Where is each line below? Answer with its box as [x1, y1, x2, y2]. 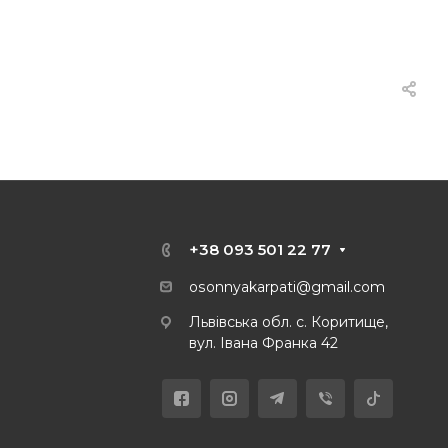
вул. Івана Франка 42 [189, 334, 338, 353]
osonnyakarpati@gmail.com [189, 278, 385, 297]
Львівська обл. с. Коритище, [189, 313, 392, 332]
